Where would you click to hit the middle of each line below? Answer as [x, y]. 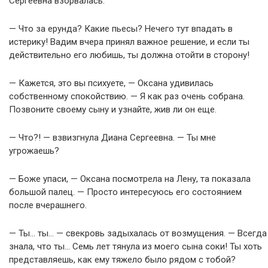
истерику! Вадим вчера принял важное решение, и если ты [129, 42]
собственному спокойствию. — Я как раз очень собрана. [127, 97]
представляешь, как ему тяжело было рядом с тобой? [122, 260]
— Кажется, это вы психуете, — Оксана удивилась [111, 83]
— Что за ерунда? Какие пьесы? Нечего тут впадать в [121, 29]
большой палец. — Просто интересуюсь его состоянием [125, 192]
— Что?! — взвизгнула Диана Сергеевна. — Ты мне [112, 138]
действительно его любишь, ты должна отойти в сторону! [129, 55]
